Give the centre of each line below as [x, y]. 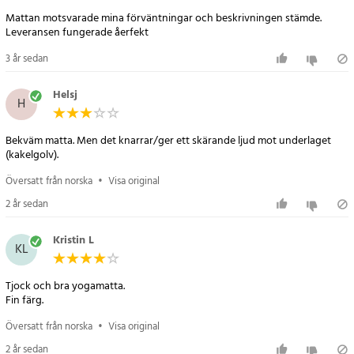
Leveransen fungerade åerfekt [77, 32]
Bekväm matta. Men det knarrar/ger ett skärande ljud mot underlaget [168, 141]
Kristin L [73, 240]
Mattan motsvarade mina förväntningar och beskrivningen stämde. [164, 18]
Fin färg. [24, 301]
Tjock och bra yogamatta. [65, 287]
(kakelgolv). [32, 156]
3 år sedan [27, 58]
